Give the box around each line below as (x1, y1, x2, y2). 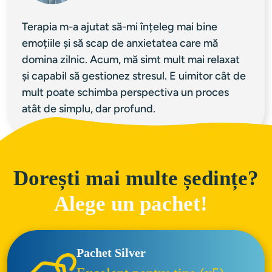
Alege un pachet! (53, 192, 219, 216)
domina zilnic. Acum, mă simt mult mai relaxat (22, 53, 242, 67)
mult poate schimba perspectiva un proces (22, 86, 231, 100)
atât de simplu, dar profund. (22, 102, 155, 116)
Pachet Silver (76, 246, 146, 260)
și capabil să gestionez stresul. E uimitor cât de (22, 69, 248, 83)
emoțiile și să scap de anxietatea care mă (22, 36, 220, 50)
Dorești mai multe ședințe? (13, 166, 259, 191)
